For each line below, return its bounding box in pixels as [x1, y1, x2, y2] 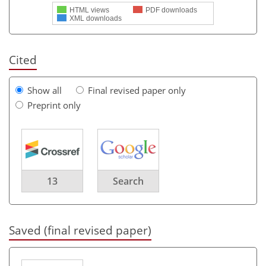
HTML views [69, 5, 109, 14]
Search [113, 174, 144, 188]
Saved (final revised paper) [9, 222, 151, 237]
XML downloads [69, 14, 122, 23]
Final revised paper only [88, 84, 186, 96]
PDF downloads [145, 5, 197, 14]
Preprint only [27, 99, 81, 111]
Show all [27, 84, 62, 96]
